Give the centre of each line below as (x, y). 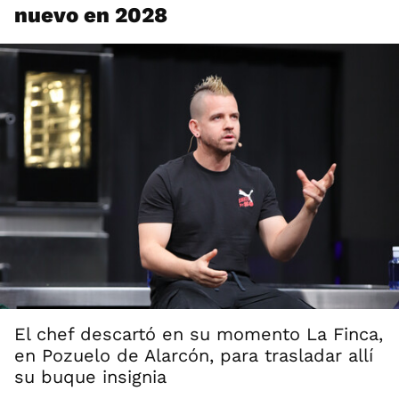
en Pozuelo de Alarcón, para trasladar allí (194, 356)
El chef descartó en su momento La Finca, (199, 334)
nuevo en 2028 (91, 15)
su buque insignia (90, 377)
